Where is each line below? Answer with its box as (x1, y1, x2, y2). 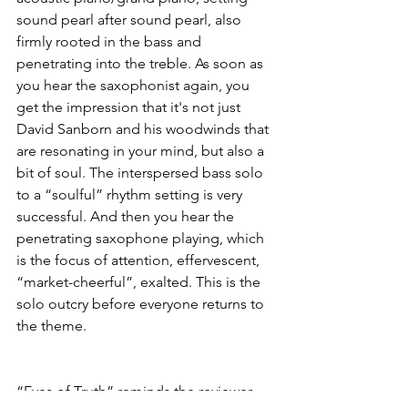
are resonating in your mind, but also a (16, 142, 268, 159)
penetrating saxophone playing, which (16, 229, 268, 247)
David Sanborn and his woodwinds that (16, 120, 272, 138)
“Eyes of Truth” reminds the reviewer (16, 382, 256, 400)
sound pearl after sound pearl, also (16, 11, 245, 28)
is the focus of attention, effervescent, (16, 251, 263, 269)
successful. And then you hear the (16, 208, 238, 225)
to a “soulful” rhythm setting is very (16, 186, 246, 203)
